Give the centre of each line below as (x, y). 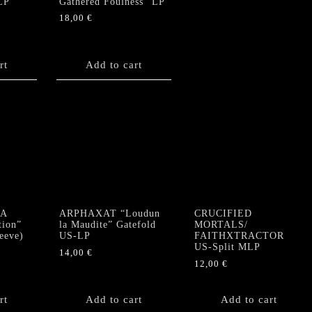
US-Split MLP (227, 247)
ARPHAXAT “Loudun (110, 214)
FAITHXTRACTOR (239, 236)
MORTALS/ (221, 225)
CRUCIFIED (223, 214)
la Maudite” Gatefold (108, 225)
